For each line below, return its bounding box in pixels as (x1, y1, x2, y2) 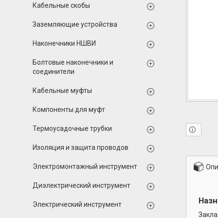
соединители (33, 68, 74, 75)
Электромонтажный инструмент (33, 163, 137, 170)
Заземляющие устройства (33, 20, 117, 28)
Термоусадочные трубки (33, 125, 112, 132)
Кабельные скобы (33, 1, 90, 9)
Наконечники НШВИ (33, 39, 96, 47)
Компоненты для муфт (33, 106, 105, 113)
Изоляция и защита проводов (33, 144, 128, 151)
